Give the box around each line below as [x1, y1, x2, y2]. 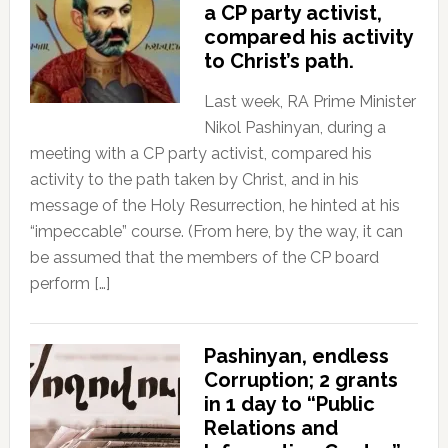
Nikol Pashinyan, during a [203, 117, 386, 137]
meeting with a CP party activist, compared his [29, 143, 372, 163]
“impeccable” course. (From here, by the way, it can [29, 221, 403, 241]
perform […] [29, 273, 110, 293]
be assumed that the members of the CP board [29, 247, 379, 267]
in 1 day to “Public [203, 391, 375, 416]
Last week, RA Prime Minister [203, 91, 416, 111]
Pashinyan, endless [203, 343, 389, 368]
